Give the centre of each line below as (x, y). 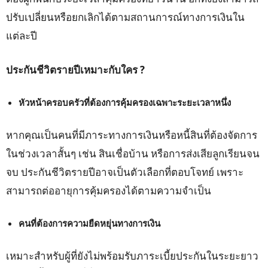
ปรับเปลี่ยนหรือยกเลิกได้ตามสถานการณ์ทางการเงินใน (125, 17)
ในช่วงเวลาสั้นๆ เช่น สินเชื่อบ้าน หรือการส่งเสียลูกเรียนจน (133, 154)
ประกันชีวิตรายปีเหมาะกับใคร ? (75, 70)
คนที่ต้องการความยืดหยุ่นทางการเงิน (89, 223)
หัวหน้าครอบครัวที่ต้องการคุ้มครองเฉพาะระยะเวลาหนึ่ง (125, 103)
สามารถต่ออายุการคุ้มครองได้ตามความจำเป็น (109, 191)
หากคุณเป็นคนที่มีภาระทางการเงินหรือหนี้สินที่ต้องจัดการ (132, 135)
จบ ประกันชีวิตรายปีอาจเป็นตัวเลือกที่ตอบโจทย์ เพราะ (125, 172)
